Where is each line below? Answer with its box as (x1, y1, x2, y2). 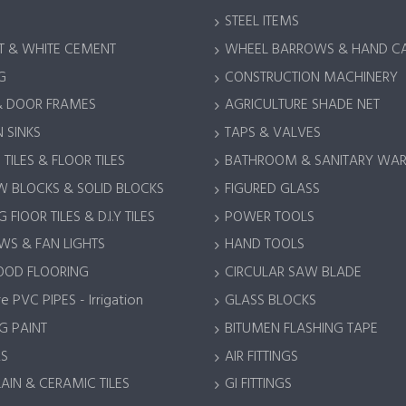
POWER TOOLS (225, 205, 314, 229)
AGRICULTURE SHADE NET (225, 93, 380, 118)
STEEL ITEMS (225, 10, 299, 34)
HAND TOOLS (225, 233, 304, 257)
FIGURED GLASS (225, 177, 320, 201)
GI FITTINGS (225, 372, 292, 397)
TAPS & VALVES (225, 121, 321, 146)
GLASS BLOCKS (225, 289, 316, 313)
